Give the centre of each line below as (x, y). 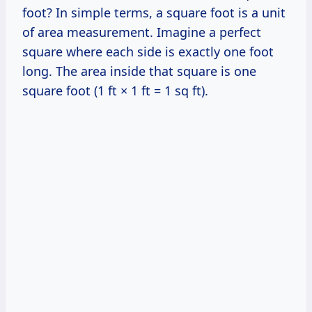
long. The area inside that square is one (139, 71)
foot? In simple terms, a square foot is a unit (154, 13)
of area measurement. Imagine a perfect (142, 32)
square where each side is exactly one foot (148, 52)
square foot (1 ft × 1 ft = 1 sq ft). (115, 91)
